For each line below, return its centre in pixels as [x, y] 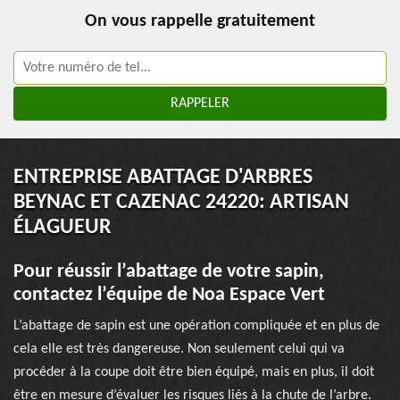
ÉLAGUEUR [62, 228]
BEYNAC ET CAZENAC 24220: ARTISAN [181, 203]
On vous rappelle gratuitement [200, 21]
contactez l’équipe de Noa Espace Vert [169, 295]
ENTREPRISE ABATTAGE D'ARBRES [163, 178]
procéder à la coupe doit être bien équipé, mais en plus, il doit [194, 372]
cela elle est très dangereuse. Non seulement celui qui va [179, 349]
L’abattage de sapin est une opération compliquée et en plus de [196, 326]
